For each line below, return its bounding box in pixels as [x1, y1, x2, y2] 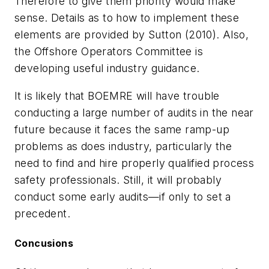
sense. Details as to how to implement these [14, 11, 240, 24]
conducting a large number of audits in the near [14, 106, 254, 119]
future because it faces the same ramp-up [14, 122, 229, 136]
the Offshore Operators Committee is [14, 44, 203, 58]
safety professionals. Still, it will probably [14, 173, 222, 186]
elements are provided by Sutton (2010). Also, [14, 28, 249, 41]
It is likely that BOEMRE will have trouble [14, 89, 220, 102]
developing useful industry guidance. [14, 61, 200, 74]
